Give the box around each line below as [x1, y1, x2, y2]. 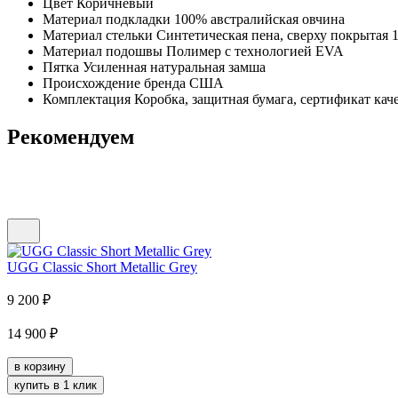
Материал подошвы [43, 44, 163, 60]
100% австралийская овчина [174, 12, 345, 28]
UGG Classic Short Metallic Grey [7, 259, 197, 275]
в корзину [14, 360, 66, 374]
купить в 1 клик [14, 378, 97, 393]
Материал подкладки [43, 12, 171, 28]
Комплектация [43, 92, 131, 107]
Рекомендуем [7, 125, 134, 149]
